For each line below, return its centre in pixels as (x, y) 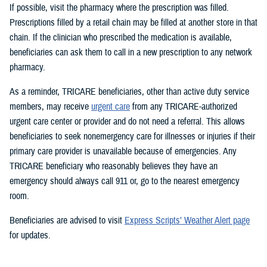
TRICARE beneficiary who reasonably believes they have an (114, 166)
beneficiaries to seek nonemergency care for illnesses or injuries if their (132, 136)
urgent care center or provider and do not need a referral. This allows (127, 121)
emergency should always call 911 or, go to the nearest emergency (125, 181)
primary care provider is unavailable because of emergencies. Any (123, 151)
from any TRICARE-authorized (184, 106)
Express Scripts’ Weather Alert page (187, 220)
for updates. (30, 235)
